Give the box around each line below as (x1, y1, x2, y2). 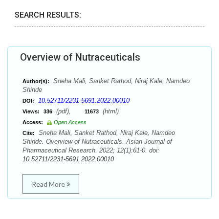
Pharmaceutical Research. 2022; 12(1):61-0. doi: (22, 147, 159, 154)
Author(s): (22, 78, 49, 84)
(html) (101, 108, 119, 115)
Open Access (54, 119, 87, 125)
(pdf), (54, 108, 85, 115)
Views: (22, 109, 40, 114)
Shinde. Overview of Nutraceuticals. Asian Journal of (22, 138, 172, 145)
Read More (31, 180, 66, 188)
